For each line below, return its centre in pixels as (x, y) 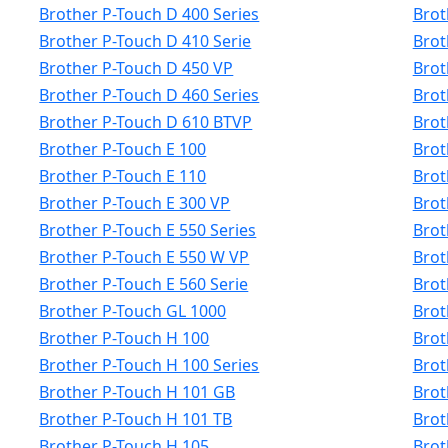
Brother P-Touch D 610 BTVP (146, 122)
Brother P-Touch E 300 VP (135, 203)
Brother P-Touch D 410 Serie (145, 41)
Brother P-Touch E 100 (123, 149)
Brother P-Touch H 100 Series (149, 365)
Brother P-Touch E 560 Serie (144, 284)
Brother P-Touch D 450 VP (136, 68)
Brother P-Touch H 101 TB (136, 419)
